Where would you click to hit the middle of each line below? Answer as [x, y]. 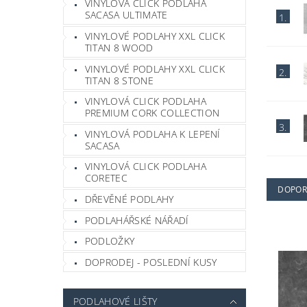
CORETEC [106, 178]
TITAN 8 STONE [119, 80]
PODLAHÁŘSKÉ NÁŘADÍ [137, 220]
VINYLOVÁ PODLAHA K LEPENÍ [152, 134]
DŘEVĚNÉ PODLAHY [129, 199]
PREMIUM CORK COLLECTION [152, 113]
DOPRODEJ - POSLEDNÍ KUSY [151, 262]
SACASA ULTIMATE [126, 15]
